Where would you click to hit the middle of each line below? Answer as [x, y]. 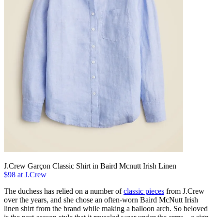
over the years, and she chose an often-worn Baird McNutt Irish [101, 200]
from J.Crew [184, 191]
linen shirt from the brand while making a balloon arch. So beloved [106, 209]
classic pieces [144, 191]
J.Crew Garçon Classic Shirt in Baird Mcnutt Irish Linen [90, 166]
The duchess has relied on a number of [64, 191]
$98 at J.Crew [25, 175]
